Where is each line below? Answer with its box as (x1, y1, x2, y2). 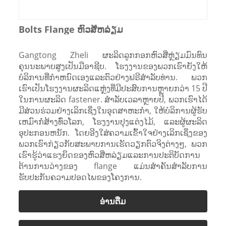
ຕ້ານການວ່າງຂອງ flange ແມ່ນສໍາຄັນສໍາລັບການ (18, 160, 208, 172)
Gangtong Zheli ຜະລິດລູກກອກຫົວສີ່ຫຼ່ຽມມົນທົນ (18, 49, 208, 61)
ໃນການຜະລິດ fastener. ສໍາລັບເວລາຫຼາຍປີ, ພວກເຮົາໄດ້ (18, 93, 208, 105)
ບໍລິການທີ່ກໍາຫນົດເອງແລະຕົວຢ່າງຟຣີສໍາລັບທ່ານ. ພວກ (18, 71, 208, 83)
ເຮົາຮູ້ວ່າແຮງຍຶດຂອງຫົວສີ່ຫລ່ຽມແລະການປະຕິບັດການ (18, 149, 200, 160)
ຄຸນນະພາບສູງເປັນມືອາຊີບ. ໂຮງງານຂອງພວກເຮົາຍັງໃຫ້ (18, 60, 208, 72)
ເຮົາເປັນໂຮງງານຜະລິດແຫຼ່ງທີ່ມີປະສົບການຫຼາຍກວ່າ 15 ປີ (18, 82, 208, 94)
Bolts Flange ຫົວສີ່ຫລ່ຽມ (18, 23, 123, 35)
